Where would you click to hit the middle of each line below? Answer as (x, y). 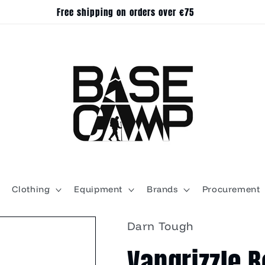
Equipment (98, 189)
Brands (162, 189)
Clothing (31, 189)
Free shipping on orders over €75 (125, 12)
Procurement (231, 189)
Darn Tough (160, 226)
